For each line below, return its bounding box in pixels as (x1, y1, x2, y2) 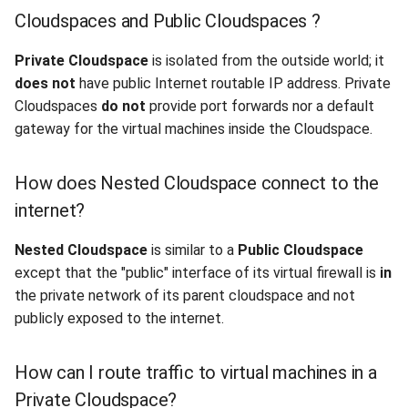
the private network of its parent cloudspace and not (15, 287, 355, 304)
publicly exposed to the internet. (15, 310, 224, 327)
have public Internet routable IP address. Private (76, 75, 391, 92)
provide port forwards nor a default (146, 97, 374, 115)
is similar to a (148, 241, 238, 259)
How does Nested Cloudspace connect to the (15, 172, 379, 194)
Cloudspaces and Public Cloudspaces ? (15, 10, 321, 32)
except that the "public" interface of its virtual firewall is (15, 264, 380, 281)
